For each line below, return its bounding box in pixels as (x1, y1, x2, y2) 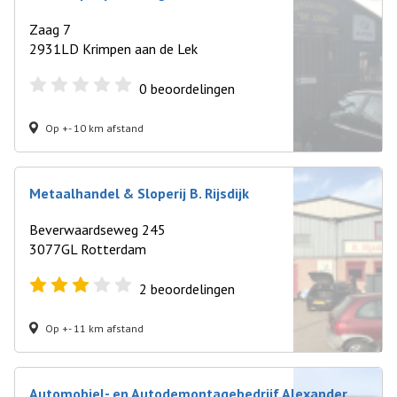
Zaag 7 (29, 20, 71, 38)
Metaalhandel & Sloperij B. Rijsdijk (29, 184, 249, 202)
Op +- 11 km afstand (45, 321, 144, 335)
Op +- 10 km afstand (45, 121, 144, 135)
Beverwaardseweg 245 (29, 221, 166, 238)
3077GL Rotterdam (29, 240, 146, 258)
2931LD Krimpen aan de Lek (29, 40, 198, 58)
